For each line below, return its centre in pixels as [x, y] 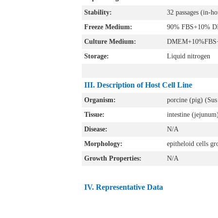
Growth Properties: [113, 158]
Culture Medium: [110, 41]
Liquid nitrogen [189, 56]
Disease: [96, 129]
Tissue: [94, 114]
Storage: [97, 56]
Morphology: [103, 144]
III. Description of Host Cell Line [138, 85]
